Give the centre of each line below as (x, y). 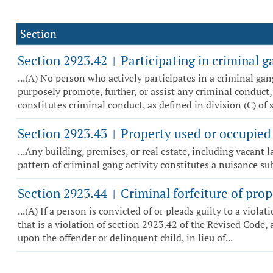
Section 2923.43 (64, 133)
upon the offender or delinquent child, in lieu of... (125, 238)
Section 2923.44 (64, 193)
